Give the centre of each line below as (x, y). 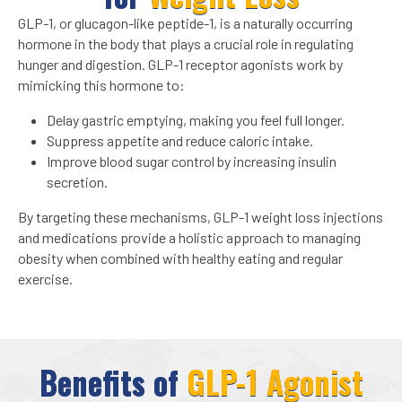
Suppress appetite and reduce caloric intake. (180, 141)
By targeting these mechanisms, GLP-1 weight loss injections (201, 217)
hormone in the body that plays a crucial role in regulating (186, 44)
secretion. (77, 182)
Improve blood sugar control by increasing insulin (192, 162)
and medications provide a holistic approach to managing (189, 238)
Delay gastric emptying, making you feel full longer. (196, 120)
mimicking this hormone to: (101, 85)
